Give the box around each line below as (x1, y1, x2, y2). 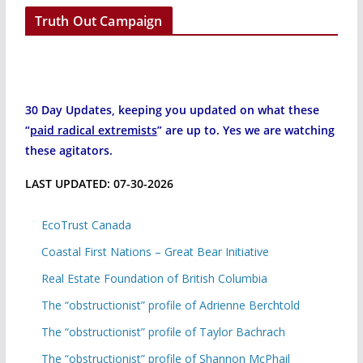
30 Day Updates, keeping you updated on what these (24, 101, 319, 117)
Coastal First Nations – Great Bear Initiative (41, 243, 269, 259)
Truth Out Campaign (34, 11, 163, 30)
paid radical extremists (29, 122, 157, 138)
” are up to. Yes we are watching (156, 122, 335, 138)
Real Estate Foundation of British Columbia (41, 270, 267, 286)
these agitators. (24, 142, 113, 158)
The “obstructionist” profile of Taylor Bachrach (41, 323, 285, 340)
